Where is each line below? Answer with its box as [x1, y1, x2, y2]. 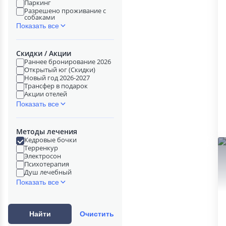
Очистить [80, 209, 115, 218]
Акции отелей [24, 89, 67, 98]
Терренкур [24, 143, 58, 152]
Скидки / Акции [16, 48, 71, 58]
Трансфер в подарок [24, 81, 88, 90]
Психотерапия [24, 159, 69, 168]
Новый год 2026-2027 [24, 73, 90, 82]
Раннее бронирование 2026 [24, 57, 111, 66]
